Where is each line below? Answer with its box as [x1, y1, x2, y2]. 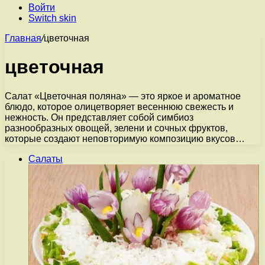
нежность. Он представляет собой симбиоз [5, 112, 193, 122]
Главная [5, 33, 41, 43]
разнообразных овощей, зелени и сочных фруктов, [5, 122, 228, 133]
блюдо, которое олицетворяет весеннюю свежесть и [5, 101, 234, 112]
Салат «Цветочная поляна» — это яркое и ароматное [5, 91, 241, 101]
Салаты [28, 153, 63, 164]
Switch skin [28, 13, 76, 23]
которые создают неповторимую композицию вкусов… [5, 133, 245, 144]
